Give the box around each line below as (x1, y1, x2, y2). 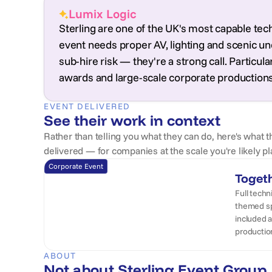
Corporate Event (49, 161, 103, 171)
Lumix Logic (69, 6, 136, 22)
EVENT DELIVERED (44, 101, 131, 112)
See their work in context (44, 111, 220, 130)
